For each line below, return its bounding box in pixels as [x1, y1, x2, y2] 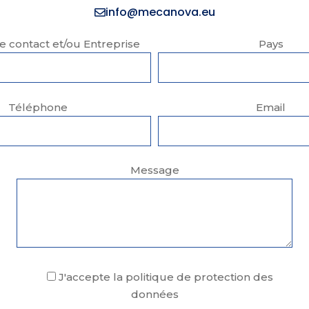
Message [130, 163, 179, 177]
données [130, 287, 179, 301]
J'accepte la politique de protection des [55, 270, 273, 283]
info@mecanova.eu [105, 4, 215, 21]
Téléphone [8, 100, 68, 114]
